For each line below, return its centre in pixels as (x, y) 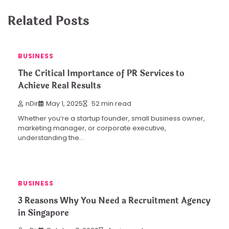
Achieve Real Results (59, 86)
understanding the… (51, 138)
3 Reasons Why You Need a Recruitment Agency (114, 200)
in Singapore (43, 213)
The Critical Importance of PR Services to (101, 74)
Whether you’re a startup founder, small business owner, (111, 118)
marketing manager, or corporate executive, (92, 128)
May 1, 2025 (64, 103)
